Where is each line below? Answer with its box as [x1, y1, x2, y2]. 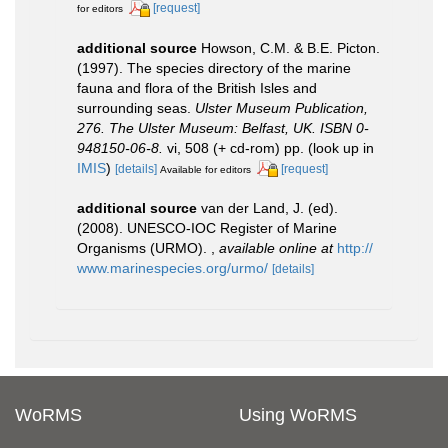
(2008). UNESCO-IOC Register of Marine [77, 220, 337, 237]
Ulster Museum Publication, [195, 99, 368, 116]
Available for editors [160, 163, 251, 175]
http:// [337, 240, 373, 257]
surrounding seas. [77, 99, 195, 116]
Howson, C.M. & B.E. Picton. [201, 39, 380, 56]
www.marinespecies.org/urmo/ [77, 260, 268, 277]
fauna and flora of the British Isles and [77, 79, 317, 96]
